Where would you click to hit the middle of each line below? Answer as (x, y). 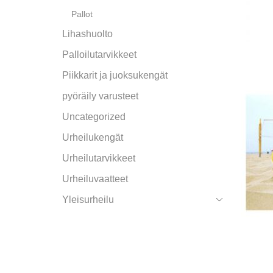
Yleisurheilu (88, 200)
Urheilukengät (93, 138)
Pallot (82, 14)
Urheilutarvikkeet (99, 158)
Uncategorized (94, 117)
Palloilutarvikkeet (99, 55)
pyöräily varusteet (100, 96)
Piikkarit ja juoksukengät (115, 76)
